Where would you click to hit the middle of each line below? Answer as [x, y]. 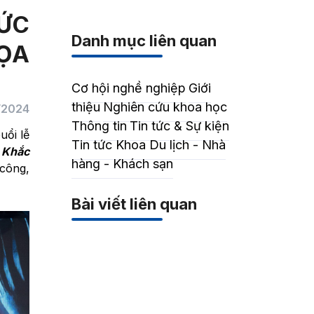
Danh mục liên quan [144, 41]
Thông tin [100, 126]
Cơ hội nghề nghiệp [129, 88]
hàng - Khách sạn [123, 164]
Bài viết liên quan [135, 204]
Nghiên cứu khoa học [165, 107]
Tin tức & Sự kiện [180, 126]
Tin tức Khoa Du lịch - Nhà [149, 145]
